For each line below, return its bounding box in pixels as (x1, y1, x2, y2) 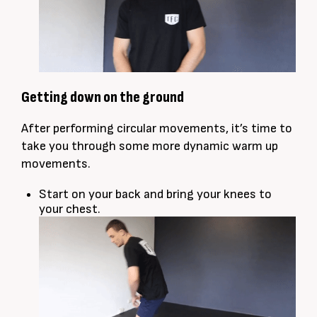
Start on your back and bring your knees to (39, 187, 272, 202)
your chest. (39, 202, 100, 217)
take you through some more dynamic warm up (21, 139, 278, 154)
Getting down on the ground (21, 88, 184, 108)
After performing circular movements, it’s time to (21, 121, 292, 137)
